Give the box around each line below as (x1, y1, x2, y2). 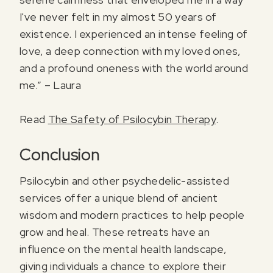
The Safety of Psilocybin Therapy (48, 112, 216, 127)
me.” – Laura (19, 78, 81, 93)
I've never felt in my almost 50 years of (19, 10, 217, 24)
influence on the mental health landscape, (19, 241, 227, 256)
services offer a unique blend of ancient (19, 190, 218, 205)
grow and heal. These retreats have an (19, 224, 210, 239)
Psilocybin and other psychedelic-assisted (19, 173, 230, 188)
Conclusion (19, 144, 100, 166)
